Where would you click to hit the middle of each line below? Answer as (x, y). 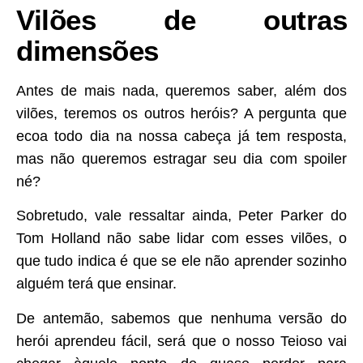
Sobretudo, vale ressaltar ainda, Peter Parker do (181, 216)
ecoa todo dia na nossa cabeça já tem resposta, (181, 136)
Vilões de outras (181, 19)
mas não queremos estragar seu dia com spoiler (181, 158)
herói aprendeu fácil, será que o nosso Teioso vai (181, 341)
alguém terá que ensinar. (96, 284)
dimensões (88, 50)
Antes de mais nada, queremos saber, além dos (181, 90)
